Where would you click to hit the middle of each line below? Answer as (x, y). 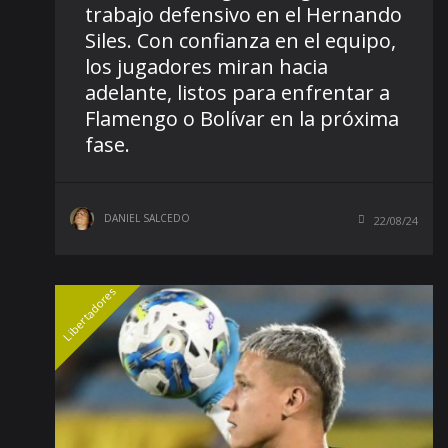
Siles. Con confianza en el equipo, (240, 40)
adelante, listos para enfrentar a (237, 92)
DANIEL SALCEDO (147, 217)
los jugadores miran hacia (206, 66)
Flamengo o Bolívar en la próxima (242, 118)
